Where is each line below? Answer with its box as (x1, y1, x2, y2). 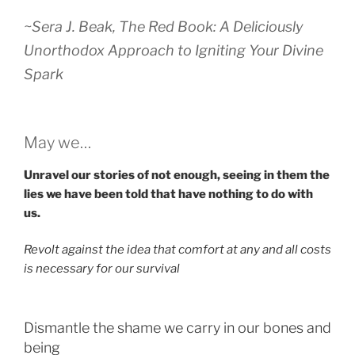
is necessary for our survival (24, 261, 180, 276)
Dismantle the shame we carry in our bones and (24, 319, 331, 336)
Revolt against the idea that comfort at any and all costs (24, 242, 331, 257)
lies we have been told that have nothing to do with (24, 186, 313, 201)
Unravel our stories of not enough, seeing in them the (24, 167, 330, 182)
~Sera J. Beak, (24, 17, 119, 35)
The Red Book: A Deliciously (119, 17, 303, 35)
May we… (24, 132, 91, 152)
